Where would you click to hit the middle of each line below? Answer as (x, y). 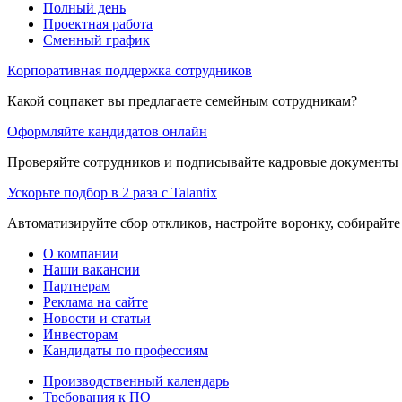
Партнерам (77, 286)
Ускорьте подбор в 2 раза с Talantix (112, 193)
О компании (81, 254)
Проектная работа (98, 24)
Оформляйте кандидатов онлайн (107, 132)
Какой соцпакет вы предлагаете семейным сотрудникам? (182, 101)
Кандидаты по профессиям (126, 351)
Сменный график (96, 40)
